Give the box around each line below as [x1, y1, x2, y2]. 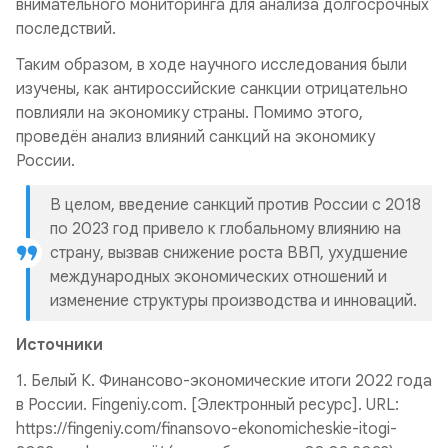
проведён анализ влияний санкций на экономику [16, 127, 375, 147]
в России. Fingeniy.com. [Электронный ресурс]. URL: [16, 395, 399, 415]
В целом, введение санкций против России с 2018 [50, 195, 421, 215]
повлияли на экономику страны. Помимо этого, [16, 103, 363, 123]
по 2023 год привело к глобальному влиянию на [50, 219, 401, 239]
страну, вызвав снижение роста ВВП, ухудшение [50, 243, 408, 263]
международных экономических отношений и [50, 267, 387, 287]
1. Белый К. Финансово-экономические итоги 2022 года [16, 371, 432, 391]
